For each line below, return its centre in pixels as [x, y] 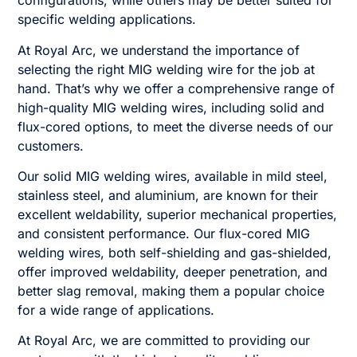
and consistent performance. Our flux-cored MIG [164, 234]
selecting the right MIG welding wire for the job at [167, 69]
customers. [51, 145]
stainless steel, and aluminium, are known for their [168, 196]
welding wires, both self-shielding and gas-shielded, [175, 253]
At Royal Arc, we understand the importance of [159, 50]
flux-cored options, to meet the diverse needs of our [176, 126]
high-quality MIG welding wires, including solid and [171, 107]
